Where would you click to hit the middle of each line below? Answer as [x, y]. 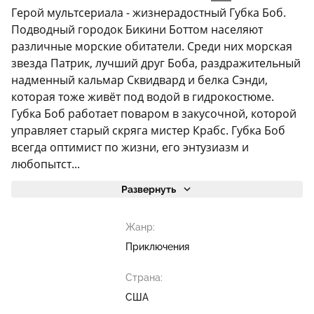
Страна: [144, 278]
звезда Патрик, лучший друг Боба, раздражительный [156, 63]
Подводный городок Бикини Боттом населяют [137, 30]
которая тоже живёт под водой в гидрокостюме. [143, 97]
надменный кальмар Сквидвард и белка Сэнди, [139, 80]
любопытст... [46, 164]
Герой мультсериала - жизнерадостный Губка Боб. [149, 13]
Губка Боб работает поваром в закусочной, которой [154, 114]
